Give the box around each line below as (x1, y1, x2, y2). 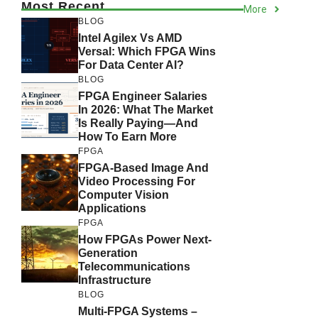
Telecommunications (78, 260, 190, 273)
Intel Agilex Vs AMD (78, 31, 182, 44)
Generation (78, 246, 138, 259)
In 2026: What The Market (78, 103, 213, 116)
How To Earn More (78, 130, 177, 143)
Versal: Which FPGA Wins (78, 45, 216, 57)
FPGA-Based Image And (78, 161, 209, 174)
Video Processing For (78, 175, 195, 187)
